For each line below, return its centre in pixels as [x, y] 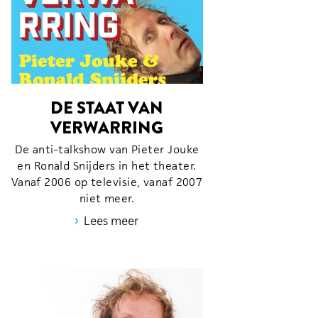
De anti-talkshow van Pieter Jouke [107, 149]
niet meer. [107, 198]
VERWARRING [107, 127]
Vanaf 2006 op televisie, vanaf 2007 [107, 182]
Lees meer [111, 220]
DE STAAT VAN [107, 107]
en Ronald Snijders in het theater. [107, 165]
